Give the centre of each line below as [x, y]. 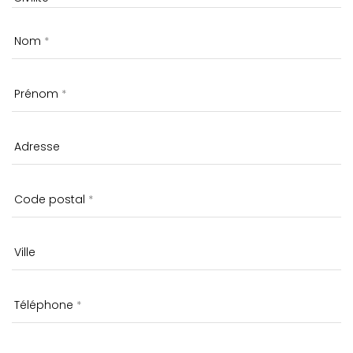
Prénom [36, 93]
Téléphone [44, 305]
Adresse [37, 146]
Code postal [50, 199]
